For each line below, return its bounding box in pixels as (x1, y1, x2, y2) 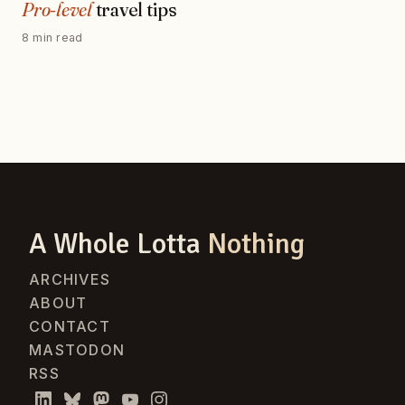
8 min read (22, 30, 83, 44)
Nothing (207, 225, 305, 261)
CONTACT (29, 316, 110, 335)
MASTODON (29, 340, 126, 359)
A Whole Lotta (29, 225, 207, 261)
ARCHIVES (29, 269, 111, 288)
